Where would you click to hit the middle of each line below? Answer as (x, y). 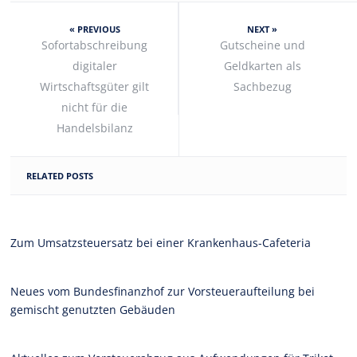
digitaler (94, 65)
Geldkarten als (262, 65)
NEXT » (263, 29)
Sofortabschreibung (95, 45)
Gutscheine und (262, 45)
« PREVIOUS (94, 29)
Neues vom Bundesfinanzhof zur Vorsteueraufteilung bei (163, 291)
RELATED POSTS (60, 175)
